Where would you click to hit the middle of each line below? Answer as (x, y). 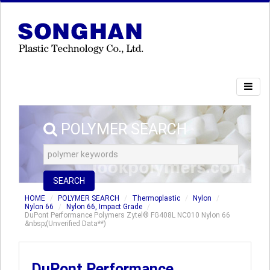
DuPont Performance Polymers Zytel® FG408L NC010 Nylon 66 (127, 215)
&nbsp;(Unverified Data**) (65, 224)
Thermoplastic (156, 198)
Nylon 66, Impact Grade (104, 207)
